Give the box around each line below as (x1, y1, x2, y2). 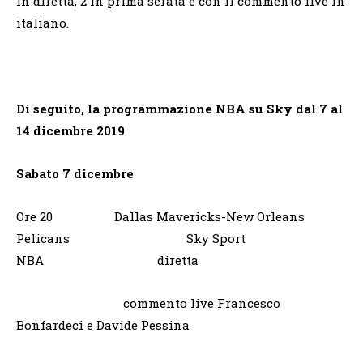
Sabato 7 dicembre (16, 164, 134, 181)
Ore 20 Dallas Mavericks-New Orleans (16, 207, 305, 224)
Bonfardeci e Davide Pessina (16, 316, 190, 333)
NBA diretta (16, 251, 199, 268)
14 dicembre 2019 (16, 122, 125, 139)
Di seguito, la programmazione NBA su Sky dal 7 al (16, 100, 343, 117)
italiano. (16, 14, 69, 31)
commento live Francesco (16, 294, 280, 311)
